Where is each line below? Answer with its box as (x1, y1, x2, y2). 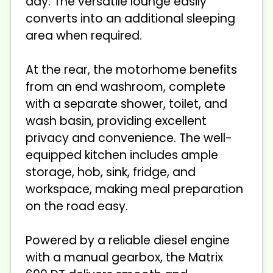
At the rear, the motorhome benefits (26, 61, 237, 78)
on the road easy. (26, 197, 128, 214)
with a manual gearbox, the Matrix (26, 249, 223, 266)
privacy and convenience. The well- (26, 129, 232, 146)
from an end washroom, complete (26, 78, 225, 95)
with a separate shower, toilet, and (26, 95, 227, 112)
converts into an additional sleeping (26, 10, 235, 27)
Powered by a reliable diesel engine (26, 232, 230, 249)
